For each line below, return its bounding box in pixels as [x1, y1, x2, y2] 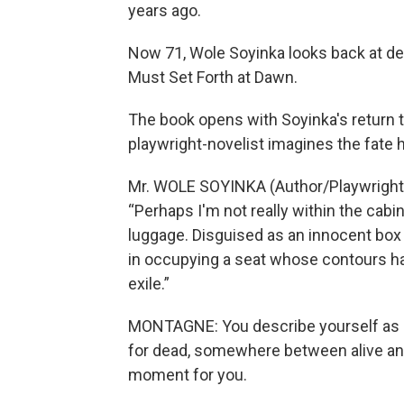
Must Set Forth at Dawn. [128, 68, 298, 87]
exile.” [128, 274, 170, 293]
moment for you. [128, 365, 247, 384]
